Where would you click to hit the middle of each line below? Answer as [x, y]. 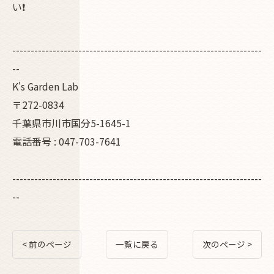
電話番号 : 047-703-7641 [67, 141]
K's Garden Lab [45, 86]
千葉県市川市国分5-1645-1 [72, 123]
